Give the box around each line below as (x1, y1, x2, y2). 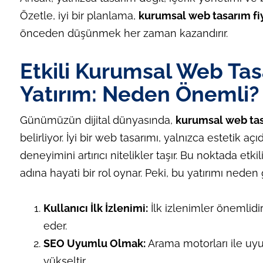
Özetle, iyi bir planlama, (19, 9, 139, 22)
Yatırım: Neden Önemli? (19, 82, 259, 107)
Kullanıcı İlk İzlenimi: (43, 202, 148, 215)
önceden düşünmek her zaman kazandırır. (19, 27, 228, 40)
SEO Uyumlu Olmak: (43, 237, 146, 250)
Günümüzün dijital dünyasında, (19, 114, 176, 127)
